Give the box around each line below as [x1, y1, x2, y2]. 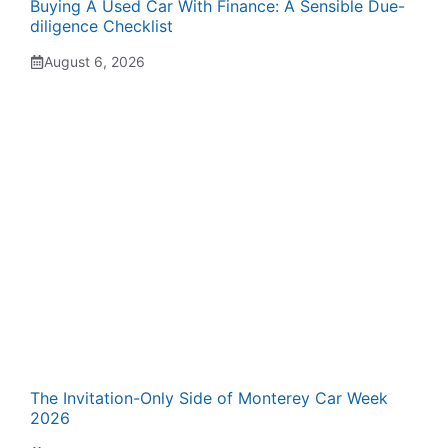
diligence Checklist [30, 16, 173, 36]
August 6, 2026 [44, 53, 145, 70]
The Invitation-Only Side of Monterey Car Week [30, 388, 388, 408]
